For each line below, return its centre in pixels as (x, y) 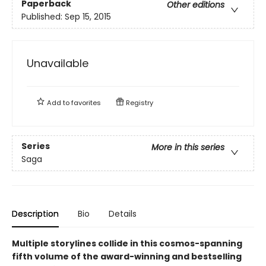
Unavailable (58, 63)
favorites (86, 102)
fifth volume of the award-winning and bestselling (127, 256)
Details (123, 213)
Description (35, 213)
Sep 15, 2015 (88, 16)
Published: (43, 16)
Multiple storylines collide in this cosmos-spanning (127, 243)
